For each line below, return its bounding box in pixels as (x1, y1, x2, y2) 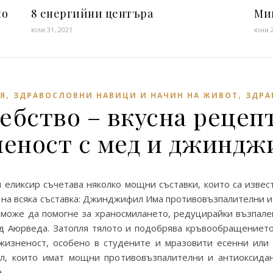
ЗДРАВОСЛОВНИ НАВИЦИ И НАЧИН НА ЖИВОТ (13, 90, 238, 101)
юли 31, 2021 (30, 25, 73, 34)
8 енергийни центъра (30, 6, 154, 21)
